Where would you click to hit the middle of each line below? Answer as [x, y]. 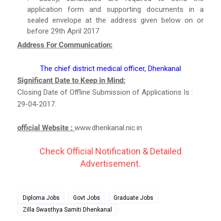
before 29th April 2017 [63, 31]
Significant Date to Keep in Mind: [71, 80]
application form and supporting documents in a [115, 9]
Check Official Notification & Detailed [110, 151]
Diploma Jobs [41, 198]
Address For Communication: [65, 45]
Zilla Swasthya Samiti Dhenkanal [67, 209]
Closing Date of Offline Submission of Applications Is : [105, 92]
